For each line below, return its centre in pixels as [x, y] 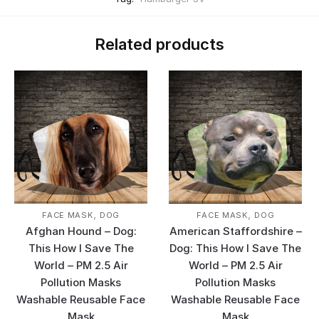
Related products [159, 44]
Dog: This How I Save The [236, 249]
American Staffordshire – [235, 231]
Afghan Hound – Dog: [81, 231]
